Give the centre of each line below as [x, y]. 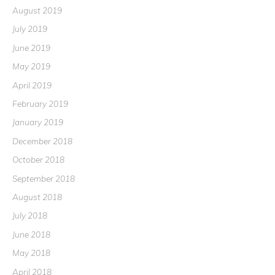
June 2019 [31, 47]
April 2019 [32, 85]
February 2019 [40, 103]
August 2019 [37, 10]
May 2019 [31, 66]
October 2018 [38, 160]
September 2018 [44, 178]
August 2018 [37, 197]
